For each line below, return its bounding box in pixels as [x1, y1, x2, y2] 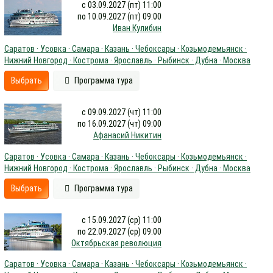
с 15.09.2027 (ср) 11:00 [82, 214, 161, 225]
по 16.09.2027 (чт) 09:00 [77, 119, 161, 129]
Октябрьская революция [71, 238, 161, 248]
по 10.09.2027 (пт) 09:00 [77, 11, 161, 21]
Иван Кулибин [113, 23, 161, 33]
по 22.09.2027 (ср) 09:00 [77, 226, 161, 236]
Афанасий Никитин [93, 130, 161, 140]
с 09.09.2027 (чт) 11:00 [82, 107, 161, 117]
